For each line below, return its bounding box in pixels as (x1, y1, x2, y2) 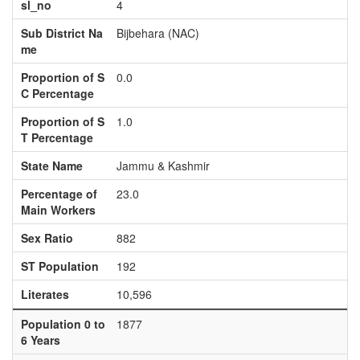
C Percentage (20, 85, 94, 101)
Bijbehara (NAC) (116, 25, 199, 41)
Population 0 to (20, 316, 105, 332)
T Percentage (20, 129, 93, 145)
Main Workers (20, 202, 96, 218)
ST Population (20, 258, 99, 274)
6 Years (20, 332, 60, 348)
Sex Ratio (20, 230, 73, 246)
